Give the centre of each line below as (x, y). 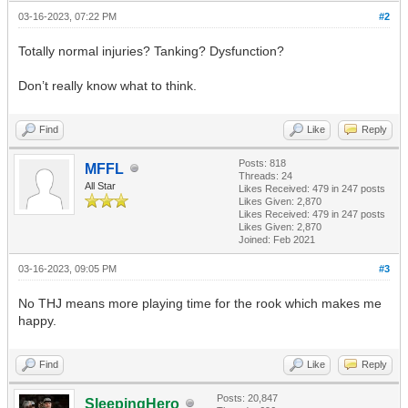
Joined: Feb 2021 (277, 239)
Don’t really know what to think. (107, 85)
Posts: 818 (262, 163)
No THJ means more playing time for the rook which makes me (200, 303)
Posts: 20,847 (247, 398)
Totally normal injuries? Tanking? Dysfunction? (151, 51)
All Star (100, 185)
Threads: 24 (265, 175)
